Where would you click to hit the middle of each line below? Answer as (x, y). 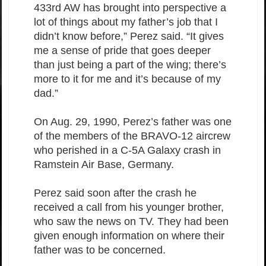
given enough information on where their (129, 236)
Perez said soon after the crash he (115, 193)
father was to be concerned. (100, 250)
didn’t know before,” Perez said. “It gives (129, 37)
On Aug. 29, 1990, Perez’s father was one (133, 122)
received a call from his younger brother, (129, 208)
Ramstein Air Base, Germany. (104, 165)
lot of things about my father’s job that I (126, 22)
